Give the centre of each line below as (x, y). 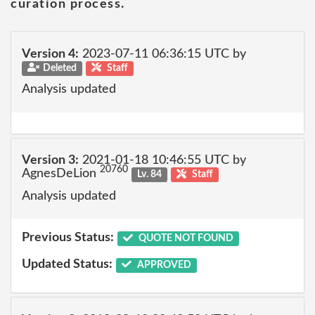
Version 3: (50, 160)
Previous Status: (68, 238)
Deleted (59, 68)
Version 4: (50, 54)
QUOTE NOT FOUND (185, 238)
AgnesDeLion (61, 174)
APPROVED (163, 265)
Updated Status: (67, 264)
